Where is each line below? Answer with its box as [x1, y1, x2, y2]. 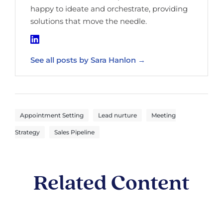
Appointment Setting [20, 111, 84, 119]
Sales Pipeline [54, 128, 95, 136]
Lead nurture [98, 111, 137, 119]
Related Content [33, 173, 190, 195]
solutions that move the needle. [30, 16, 147, 26]
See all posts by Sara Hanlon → [30, 55, 145, 65]
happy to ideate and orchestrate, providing [30, 3, 188, 13]
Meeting [151, 111, 176, 119]
